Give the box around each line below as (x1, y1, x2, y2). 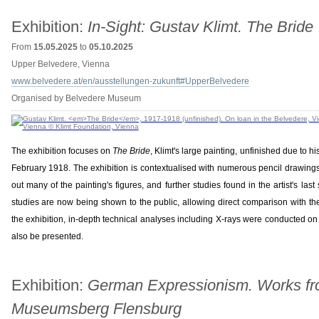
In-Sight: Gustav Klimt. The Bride (87, 18, 313, 36)
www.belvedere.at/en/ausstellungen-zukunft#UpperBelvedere (11, 76, 249, 86)
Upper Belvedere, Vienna (11, 59, 110, 69)
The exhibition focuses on (11, 146, 113, 156)
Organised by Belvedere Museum (11, 93, 141, 103)
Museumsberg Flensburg (11, 300, 182, 318)
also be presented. (11, 231, 83, 241)
